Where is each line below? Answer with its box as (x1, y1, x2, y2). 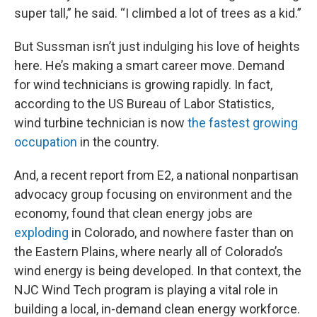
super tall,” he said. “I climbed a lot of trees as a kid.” (14, 6, 301, 21)
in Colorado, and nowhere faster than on (69, 225, 294, 241)
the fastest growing (188, 115, 298, 131)
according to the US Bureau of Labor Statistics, (14, 96, 274, 112)
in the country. (77, 134, 159, 150)
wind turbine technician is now (14, 115, 188, 131)
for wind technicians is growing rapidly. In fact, (14, 77, 272, 93)
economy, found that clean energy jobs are (14, 206, 253, 221)
